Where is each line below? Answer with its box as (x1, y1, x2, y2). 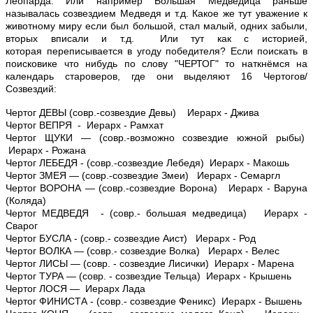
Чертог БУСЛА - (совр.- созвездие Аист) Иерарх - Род (6, 232, 256, 244)
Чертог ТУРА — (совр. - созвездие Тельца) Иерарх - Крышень (6, 270, 291, 282)
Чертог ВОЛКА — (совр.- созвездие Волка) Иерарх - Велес (6, 245, 279, 256)
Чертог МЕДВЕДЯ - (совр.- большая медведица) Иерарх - (6, 207, 307, 219)
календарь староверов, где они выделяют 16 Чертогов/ (6, 70, 307, 82)
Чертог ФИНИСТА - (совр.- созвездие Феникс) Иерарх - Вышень (6, 295, 302, 307)
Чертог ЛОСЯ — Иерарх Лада (6, 282, 145, 294)
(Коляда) (6, 194, 46, 206)
